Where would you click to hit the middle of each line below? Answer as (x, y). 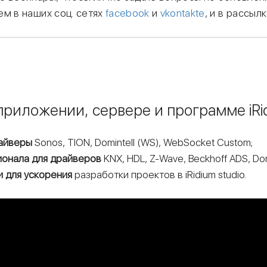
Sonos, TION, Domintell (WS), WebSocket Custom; (143, 143)
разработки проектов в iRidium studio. (159, 175)
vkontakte (182, 13)
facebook (127, 13)
